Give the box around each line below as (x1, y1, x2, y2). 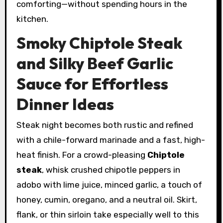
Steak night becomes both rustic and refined (16, 119, 193, 130)
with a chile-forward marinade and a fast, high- (16, 134, 205, 145)
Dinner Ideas (16, 94, 114, 114)
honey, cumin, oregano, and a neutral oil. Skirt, (16, 194, 197, 205)
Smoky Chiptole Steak (16, 32, 182, 53)
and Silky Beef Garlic (16, 53, 173, 73)
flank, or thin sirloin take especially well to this (16, 209, 199, 220)
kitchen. (16, 13, 48, 24)
